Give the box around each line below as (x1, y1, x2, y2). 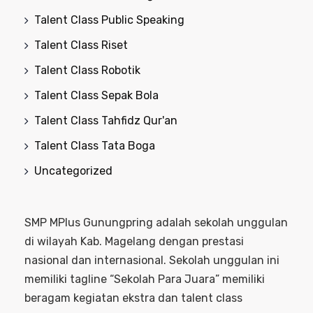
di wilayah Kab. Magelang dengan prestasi (24, 235, 244, 248)
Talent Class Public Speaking (34, 13, 184, 27)
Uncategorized (34, 164, 112, 177)
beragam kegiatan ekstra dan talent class (24, 291, 242, 305)
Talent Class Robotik (34, 64, 140, 77)
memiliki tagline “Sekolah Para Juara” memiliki (24, 272, 265, 286)
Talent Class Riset (34, 38, 128, 52)
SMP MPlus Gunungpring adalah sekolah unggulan (24, 216, 288, 229)
